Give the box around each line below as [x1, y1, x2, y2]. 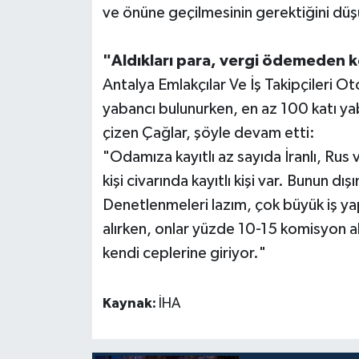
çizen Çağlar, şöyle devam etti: [102, 125, 315, 142]
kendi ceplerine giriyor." [102, 245, 266, 262]
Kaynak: [102, 296, 159, 312]
